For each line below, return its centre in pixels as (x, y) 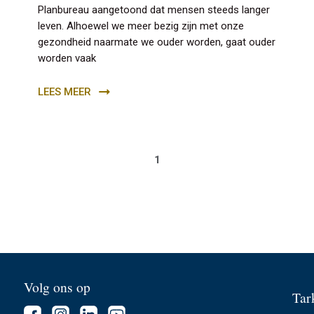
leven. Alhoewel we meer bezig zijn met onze (141, 26)
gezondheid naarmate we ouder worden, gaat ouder (157, 42)
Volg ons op (57, 286)
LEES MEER (65, 91)
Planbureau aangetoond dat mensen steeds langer (154, 9)
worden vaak (67, 58)
